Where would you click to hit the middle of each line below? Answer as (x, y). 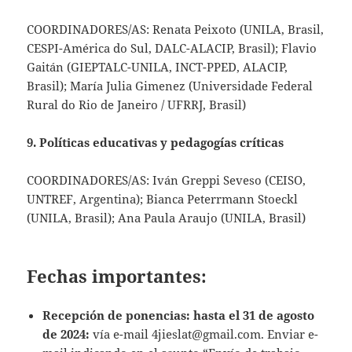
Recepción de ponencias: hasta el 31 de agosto (179, 315)
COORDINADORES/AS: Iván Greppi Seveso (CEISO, (167, 180)
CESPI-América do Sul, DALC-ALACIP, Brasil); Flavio (172, 48)
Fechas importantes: (117, 275)
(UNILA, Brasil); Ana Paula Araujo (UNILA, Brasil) (167, 217)
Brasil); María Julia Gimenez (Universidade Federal (170, 85)
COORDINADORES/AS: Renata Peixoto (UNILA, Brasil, (176, 29)
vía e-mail (123, 334)
